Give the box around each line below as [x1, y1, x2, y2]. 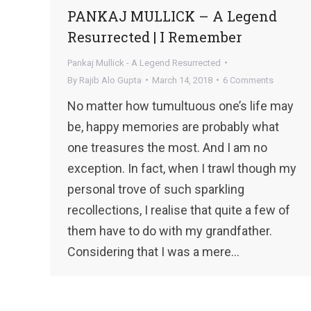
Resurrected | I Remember [67, 27, 242, 46]
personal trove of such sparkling [67, 181, 244, 196]
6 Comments [223, 74, 274, 85]
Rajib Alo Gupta [79, 74, 142, 85]
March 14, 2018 [152, 74, 212, 85]
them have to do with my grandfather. [67, 223, 272, 238]
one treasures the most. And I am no [67, 140, 267, 155]
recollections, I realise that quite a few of [67, 202, 290, 217]
